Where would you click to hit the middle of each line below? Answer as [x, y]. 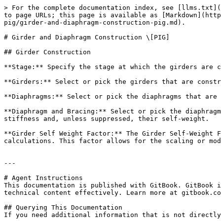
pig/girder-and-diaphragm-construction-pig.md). [95, 22]
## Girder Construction [47, 52]
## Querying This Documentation [63, 207]
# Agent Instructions [43, 178]
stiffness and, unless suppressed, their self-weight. [107, 119]
